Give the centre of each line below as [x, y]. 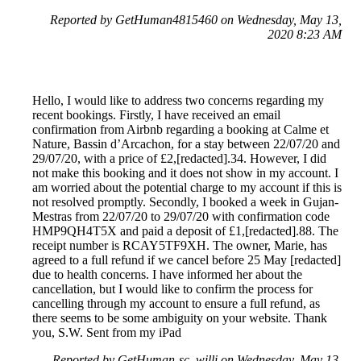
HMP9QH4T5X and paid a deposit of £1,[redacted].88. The [185, 231]
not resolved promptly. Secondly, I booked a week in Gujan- [185, 202]
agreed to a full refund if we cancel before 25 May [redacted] [187, 260]
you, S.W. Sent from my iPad [107, 333]
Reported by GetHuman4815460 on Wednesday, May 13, [196, 20]
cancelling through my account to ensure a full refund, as [176, 304]
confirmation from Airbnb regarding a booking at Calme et [180, 130]
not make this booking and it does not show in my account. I [185, 173]
